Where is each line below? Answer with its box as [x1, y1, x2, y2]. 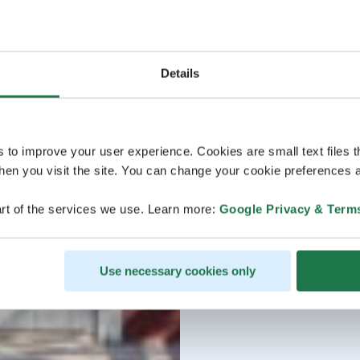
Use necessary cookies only [99, 264, 256, 278]
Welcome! [225, 4, 283, 20]
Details [160, 66, 200, 80]
